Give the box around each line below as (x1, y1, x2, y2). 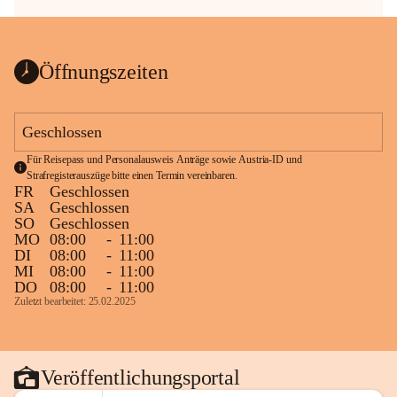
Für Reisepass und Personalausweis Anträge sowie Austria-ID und (26, 153, 302, 166)
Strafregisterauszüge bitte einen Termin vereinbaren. (26, 169, 237, 182)
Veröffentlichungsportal (41, 365, 240, 389)
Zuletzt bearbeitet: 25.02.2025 (14, 295, 136, 307)
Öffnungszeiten (39, 59, 168, 83)
